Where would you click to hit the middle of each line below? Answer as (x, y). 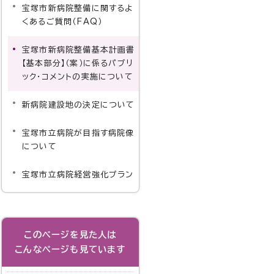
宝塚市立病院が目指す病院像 (78, 133)
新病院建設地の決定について (78, 105)
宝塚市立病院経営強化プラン (78, 175)
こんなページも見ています (70, 249)
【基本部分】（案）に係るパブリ (77, 63)
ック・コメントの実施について (77, 77)
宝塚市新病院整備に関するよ (77, 8)
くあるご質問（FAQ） (62, 22)
